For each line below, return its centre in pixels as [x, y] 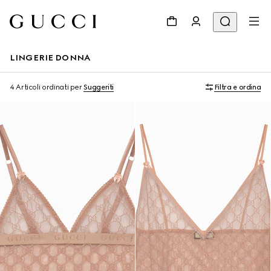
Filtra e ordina [237, 87]
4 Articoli [25, 87]
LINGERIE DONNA [50, 58]
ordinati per [62, 87]
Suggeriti [99, 87]
